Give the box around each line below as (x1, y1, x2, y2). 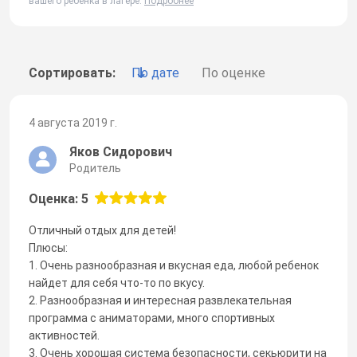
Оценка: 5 (29, 190, 88, 206)
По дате (131, 65, 179, 80)
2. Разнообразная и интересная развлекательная (29, 293, 292, 307)
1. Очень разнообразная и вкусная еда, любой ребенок (29, 258, 319, 272)
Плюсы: (29, 241, 68, 254)
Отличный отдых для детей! (29, 223, 176, 237)
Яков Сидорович (69, 143, 172, 159)
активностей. (29, 328, 100, 342)
